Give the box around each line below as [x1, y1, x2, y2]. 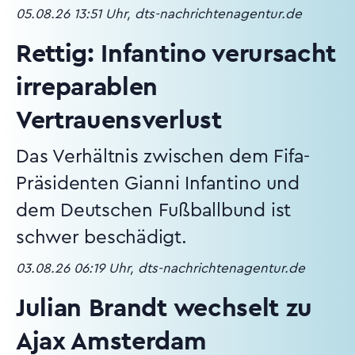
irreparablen [16, 74, 158, 100]
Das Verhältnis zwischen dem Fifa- [16, 147, 311, 166]
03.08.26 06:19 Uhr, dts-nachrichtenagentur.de [16, 261, 305, 275]
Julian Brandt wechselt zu [16, 296, 312, 321]
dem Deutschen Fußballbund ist [16, 201, 292, 220]
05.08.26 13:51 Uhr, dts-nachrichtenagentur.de [16, 7, 302, 21]
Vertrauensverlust [16, 108, 222, 133]
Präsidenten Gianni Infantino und [16, 174, 300, 193]
